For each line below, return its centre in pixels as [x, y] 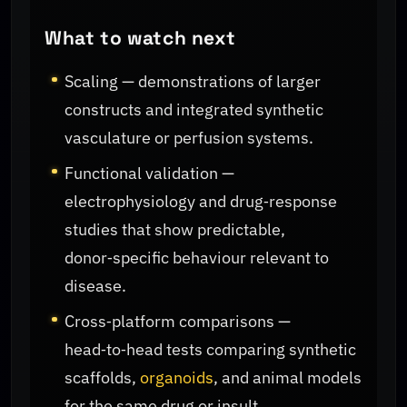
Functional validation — [150, 173]
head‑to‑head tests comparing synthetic [211, 350]
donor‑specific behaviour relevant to [197, 257]
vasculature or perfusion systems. [189, 137]
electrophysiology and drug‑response [201, 201]
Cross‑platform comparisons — [178, 322]
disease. [96, 285]
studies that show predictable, [175, 229]
